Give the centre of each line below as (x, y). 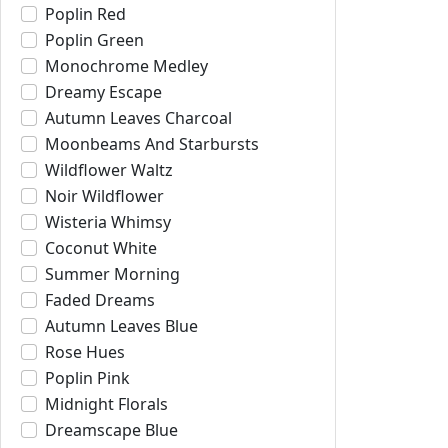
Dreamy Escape (103, 92)
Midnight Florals (106, 404)
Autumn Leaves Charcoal (138, 118)
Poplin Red (85, 14)
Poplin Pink (87, 378)
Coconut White (101, 248)
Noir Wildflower (104, 196)
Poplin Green (94, 40)
